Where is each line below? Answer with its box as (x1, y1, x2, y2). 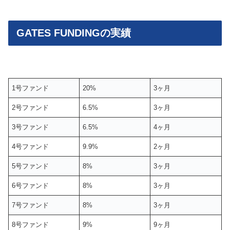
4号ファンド (12, 143, 49, 151)
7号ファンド (12, 201, 49, 209)
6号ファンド (12, 182, 49, 190)
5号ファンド (12, 162, 49, 170)
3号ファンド (12, 123, 49, 131)
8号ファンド (12, 221, 49, 229)
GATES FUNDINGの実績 (16, 27, 131, 39)
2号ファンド (12, 104, 49, 112)
